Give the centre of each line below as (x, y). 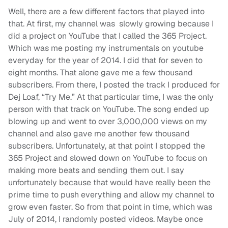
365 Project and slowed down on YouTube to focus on (108, 158)
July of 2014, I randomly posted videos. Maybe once (106, 219)
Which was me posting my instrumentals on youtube (106, 48)
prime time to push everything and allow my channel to (111, 195)
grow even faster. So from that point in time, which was (110, 207)
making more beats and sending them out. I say (96, 170)
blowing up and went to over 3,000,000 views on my (108, 122)
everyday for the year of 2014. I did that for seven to (105, 61)
